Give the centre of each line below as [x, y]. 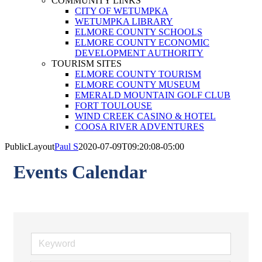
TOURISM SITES [87, 63]
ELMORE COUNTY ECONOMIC [142, 42]
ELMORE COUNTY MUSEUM [137, 85]
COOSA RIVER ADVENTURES [139, 127]
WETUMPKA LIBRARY [124, 21]
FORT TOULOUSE [113, 106]
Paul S [66, 146]
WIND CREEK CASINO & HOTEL [145, 116]
